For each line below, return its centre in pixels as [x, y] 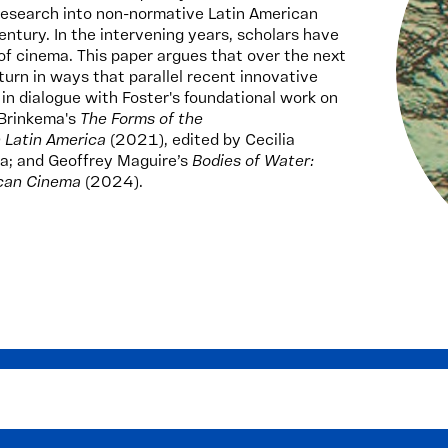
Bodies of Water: [253, 162]
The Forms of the [141, 120]
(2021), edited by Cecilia [200, 141]
